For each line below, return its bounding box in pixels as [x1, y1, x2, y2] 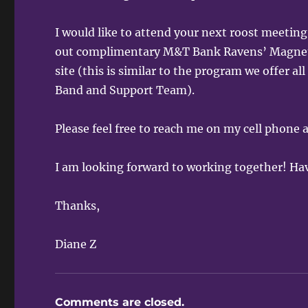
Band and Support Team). [55, 82, 195, 97]
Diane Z [55, 236, 97, 251]
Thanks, [55, 198, 100, 212]
